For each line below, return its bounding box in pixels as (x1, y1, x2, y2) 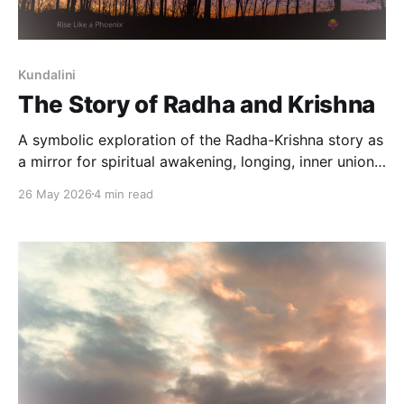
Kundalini (18, 66, 77, 82)
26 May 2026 (18, 186, 92, 201)
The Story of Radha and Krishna (18, 89, 376, 118)
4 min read (94, 186, 153, 201)
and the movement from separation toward (18, 173, 313, 192)
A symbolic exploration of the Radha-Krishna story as (18, 130, 383, 149)
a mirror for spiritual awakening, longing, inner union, (18, 151, 378, 170)
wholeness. (18, 195, 93, 214)
